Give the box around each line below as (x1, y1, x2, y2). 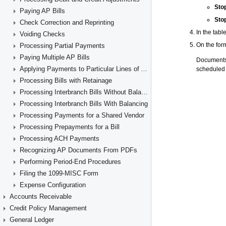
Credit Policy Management (10, 204, 87, 212)
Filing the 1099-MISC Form (20, 169, 98, 177)
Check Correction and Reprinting (20, 19, 114, 26)
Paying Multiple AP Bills (20, 53, 90, 61)
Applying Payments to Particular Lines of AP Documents (141, 65, 147, 73)
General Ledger (10, 216, 54, 223)
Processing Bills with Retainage (20, 77, 112, 84)
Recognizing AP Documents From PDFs (20, 146, 137, 154)
